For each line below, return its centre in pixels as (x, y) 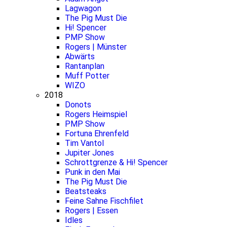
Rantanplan (85, 66)
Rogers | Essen (91, 211)
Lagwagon (83, 8)
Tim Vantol (84, 143)
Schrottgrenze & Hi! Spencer (116, 162)
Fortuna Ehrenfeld (97, 134)
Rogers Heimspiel (96, 114)
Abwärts (80, 56)
